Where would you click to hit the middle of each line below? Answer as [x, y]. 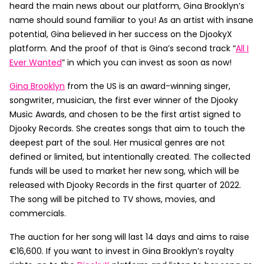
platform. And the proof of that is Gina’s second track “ [123, 48]
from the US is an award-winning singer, [148, 86]
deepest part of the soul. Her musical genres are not [117, 143]
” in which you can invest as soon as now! [148, 62]
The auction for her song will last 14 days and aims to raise [129, 237]
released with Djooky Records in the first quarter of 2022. [125, 185]
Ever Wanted [36, 62]
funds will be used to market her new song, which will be [124, 171]
